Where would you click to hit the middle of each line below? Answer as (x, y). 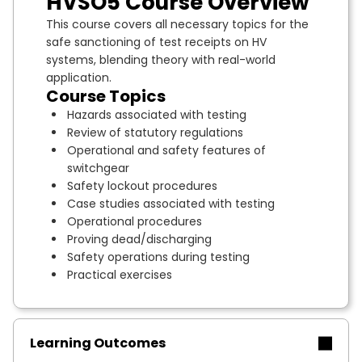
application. (79, 78)
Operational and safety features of (166, 151)
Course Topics (106, 97)
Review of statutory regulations (155, 133)
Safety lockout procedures (142, 186)
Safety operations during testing (158, 257)
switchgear (98, 168)
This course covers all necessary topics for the (177, 25)
